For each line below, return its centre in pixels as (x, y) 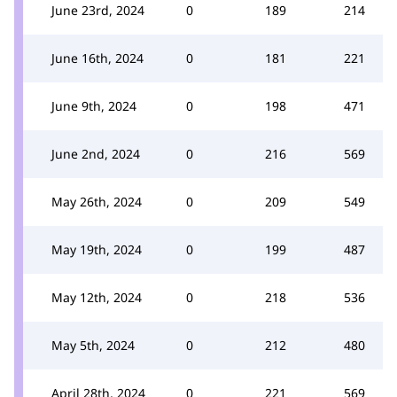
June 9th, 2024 (94, 105)
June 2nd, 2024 (96, 153)
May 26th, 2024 (97, 201)
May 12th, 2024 (97, 297)
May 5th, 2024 (93, 345)
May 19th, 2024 (97, 249)
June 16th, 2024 (97, 58)
